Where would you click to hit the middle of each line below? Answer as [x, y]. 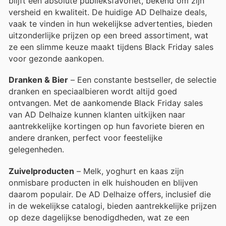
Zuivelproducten [41, 171]
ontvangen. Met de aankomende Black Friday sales [106, 103]
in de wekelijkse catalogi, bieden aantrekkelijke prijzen [112, 206]
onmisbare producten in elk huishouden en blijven [103, 182]
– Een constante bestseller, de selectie [142, 80]
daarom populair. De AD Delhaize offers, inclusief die [110, 194]
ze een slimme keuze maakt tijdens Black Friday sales [111, 47]
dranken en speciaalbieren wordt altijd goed [93, 92]
